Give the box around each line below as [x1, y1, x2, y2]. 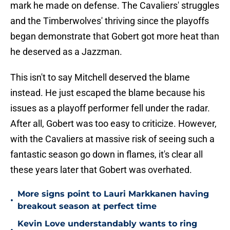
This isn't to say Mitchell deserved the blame [10, 72, 190, 83]
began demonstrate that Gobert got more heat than [10, 31, 219, 42]
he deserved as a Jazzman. [10, 46, 122, 57]
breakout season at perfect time [17, 201, 157, 212]
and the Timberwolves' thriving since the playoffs [10, 15, 209, 27]
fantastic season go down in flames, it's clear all [10, 149, 203, 160]
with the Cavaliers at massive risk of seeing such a [10, 133, 215, 145]
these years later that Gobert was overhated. [10, 164, 192, 176]
